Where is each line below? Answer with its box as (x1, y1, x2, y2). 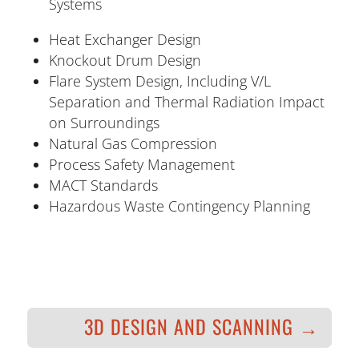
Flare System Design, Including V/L (48, 71, 271, 91)
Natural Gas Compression (48, 134, 217, 153)
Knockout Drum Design (48, 50, 201, 70)
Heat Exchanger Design (48, 30, 201, 49)
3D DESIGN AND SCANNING (84, 312, 294, 341)
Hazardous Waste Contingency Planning (48, 196, 310, 216)
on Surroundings (48, 113, 159, 132)
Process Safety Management (48, 155, 235, 174)
